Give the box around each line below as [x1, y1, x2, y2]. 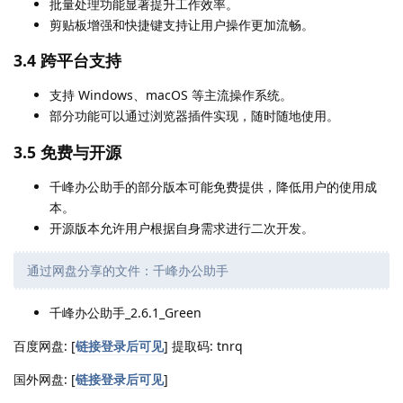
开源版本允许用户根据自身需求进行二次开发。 [49, 219, 314, 237]
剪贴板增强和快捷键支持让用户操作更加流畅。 [49, 15, 314, 33]
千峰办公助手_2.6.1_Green [49, 303, 201, 321]
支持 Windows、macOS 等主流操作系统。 [49, 86, 292, 104]
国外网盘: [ [13, 370, 76, 388]
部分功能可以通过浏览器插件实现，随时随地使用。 [49, 107, 339, 125]
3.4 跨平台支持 [13, 49, 121, 72]
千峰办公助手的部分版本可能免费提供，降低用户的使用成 [49, 177, 377, 195]
